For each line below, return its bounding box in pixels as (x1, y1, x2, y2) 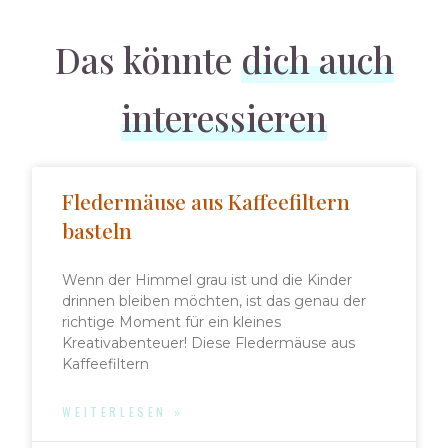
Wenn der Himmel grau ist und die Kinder (62, 271, 353, 290)
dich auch (240, 36, 394, 84)
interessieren (121, 94, 327, 142)
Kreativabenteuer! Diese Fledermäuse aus (62, 334, 356, 353)
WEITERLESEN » (62, 403, 184, 421)
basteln (62, 216, 133, 245)
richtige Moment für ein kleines (62, 313, 282, 332)
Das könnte (54, 36, 241, 84)
